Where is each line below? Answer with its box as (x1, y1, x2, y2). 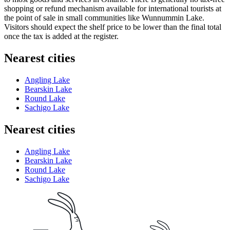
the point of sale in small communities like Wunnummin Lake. (4, 13, 204, 23)
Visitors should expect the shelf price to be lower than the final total (4, 23, 221, 32)
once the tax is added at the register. (4, 32, 119, 41)
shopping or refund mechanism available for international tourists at (4, 4, 221, 13)
